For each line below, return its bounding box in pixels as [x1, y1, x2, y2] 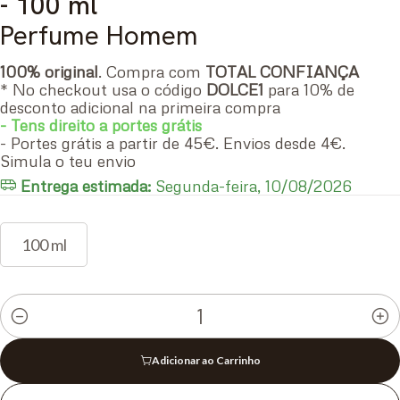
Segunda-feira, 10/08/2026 [151, 175, 352, 196]
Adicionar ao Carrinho [151, 353, 261, 367]
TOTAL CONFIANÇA [205, 62, 359, 81]
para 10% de [263, 79, 354, 99]
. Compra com [98, 62, 205, 81]
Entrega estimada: [21, 175, 151, 196]
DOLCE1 [206, 79, 263, 99]
